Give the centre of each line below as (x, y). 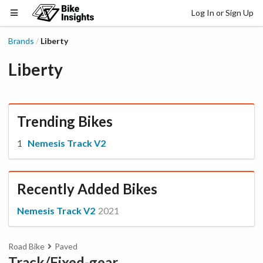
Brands (21, 41)
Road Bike (26, 246)
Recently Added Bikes (87, 189)
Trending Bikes (65, 121)
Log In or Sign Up (222, 12)
